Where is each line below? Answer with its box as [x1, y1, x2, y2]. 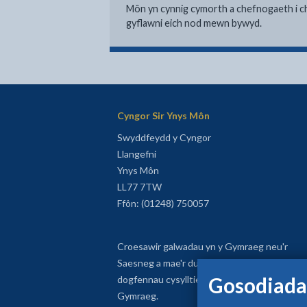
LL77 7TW [116, 181, 162, 193]
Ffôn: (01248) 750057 [116, 197, 209, 209]
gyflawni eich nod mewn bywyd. [126, 17, 262, 29]
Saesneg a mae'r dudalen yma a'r [116, 257, 253, 269]
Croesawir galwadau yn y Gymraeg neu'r [116, 241, 288, 252]
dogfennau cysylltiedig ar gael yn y [116, 273, 263, 285]
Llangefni [116, 148, 156, 160]
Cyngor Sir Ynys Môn [116, 110, 210, 121]
